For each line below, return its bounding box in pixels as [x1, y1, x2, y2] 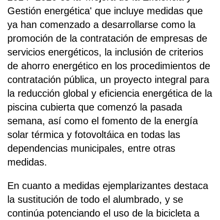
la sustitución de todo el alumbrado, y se [7, 193, 183, 205]
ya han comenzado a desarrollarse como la [7, 19, 195, 30]
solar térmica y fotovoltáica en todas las [7, 129, 180, 140]
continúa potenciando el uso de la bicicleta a [7, 207, 199, 219]
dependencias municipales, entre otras [7, 142, 175, 154]
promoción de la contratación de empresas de [7, 32, 207, 44]
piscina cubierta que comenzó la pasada [7, 101, 182, 112]
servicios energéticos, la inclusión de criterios [7, 46, 203, 57]
